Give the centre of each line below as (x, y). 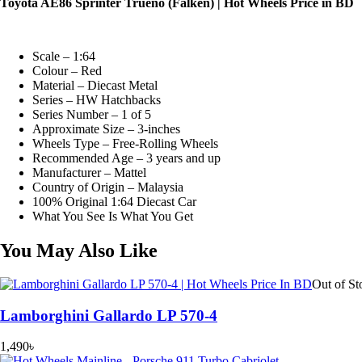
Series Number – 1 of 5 (92, 114)
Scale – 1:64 (64, 56)
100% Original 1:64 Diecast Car (114, 201)
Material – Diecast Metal (95, 85)
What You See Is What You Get (113, 216)
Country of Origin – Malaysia (108, 187)
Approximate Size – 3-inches (106, 128)
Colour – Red (67, 70)
